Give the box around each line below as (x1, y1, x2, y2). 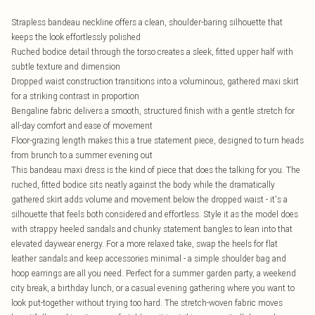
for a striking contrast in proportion (11, 91, 139, 101)
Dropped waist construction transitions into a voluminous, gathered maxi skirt (11, 76, 299, 86)
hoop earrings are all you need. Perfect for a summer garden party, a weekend (11, 268, 296, 278)
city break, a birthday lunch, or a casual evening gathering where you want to (11, 283, 295, 293)
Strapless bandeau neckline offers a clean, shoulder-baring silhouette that (11, 17, 283, 27)
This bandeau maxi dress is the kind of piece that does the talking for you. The (11, 165, 300, 175)
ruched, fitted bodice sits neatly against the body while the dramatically (11, 179, 275, 190)
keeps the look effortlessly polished (11, 32, 141, 42)
